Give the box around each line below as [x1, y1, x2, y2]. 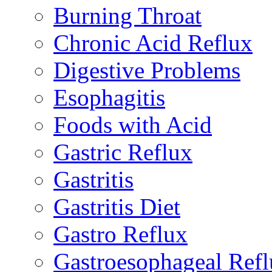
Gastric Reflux [53, 138, 192, 165]
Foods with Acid [53, 111, 212, 138]
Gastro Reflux [53, 220, 188, 247]
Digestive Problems [53, 56, 240, 83]
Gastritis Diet [53, 193, 180, 220]
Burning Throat [53, 2, 202, 29]
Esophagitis [53, 84, 165, 110]
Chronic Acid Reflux [53, 29, 253, 56]
